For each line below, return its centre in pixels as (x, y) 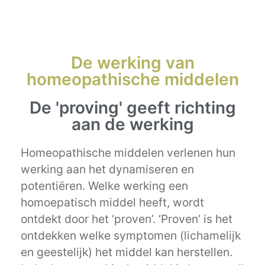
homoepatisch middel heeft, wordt (112, 203)
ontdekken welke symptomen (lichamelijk (131, 236)
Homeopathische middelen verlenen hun (128, 153)
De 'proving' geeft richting (132, 108)
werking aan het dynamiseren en (107, 169)
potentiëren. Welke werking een (104, 186)
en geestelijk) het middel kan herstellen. (127, 252)
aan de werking (132, 125)
